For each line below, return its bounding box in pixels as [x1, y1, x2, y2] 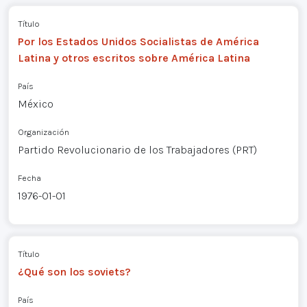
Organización [17, 126, 69, 137]
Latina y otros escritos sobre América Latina [17, 51, 250, 64]
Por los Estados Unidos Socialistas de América [17, 34, 259, 48]
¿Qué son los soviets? [17, 265, 131, 278]
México [17, 97, 53, 110]
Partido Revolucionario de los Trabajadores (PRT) [17, 143, 257, 156]
